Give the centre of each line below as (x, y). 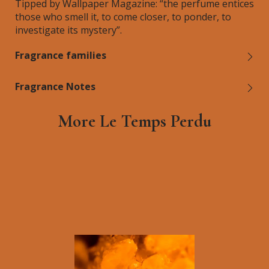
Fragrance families (61, 55)
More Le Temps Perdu (134, 121)
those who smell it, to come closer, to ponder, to (123, 17)
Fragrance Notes (55, 86)
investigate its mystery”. (68, 30)
